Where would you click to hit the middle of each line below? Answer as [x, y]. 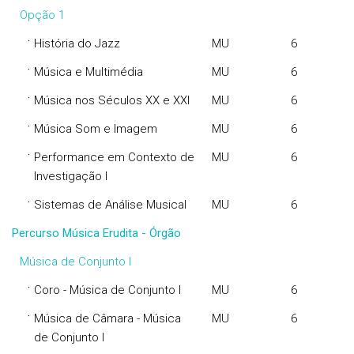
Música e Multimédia [88, 72]
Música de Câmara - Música [107, 318]
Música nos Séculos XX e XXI [112, 100]
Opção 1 [42, 15]
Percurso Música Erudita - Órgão [96, 233]
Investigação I [71, 176]
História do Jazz [77, 43]
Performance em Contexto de [114, 157]
